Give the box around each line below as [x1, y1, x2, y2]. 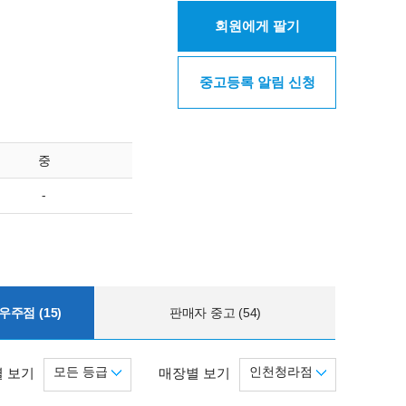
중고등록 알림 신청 [198, 74, 315, 90]
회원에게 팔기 [214, 18, 300, 34]
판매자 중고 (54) [169, 304, 262, 320]
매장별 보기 [159, 365, 230, 381]
